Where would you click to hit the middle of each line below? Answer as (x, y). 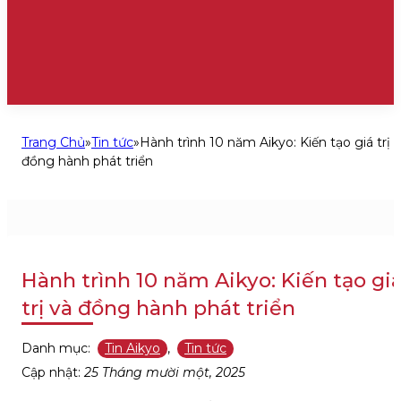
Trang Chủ (53, 142)
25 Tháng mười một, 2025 (165, 372)
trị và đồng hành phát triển (158, 307)
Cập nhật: (53, 372)
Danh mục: (58, 348)
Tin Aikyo (132, 348)
